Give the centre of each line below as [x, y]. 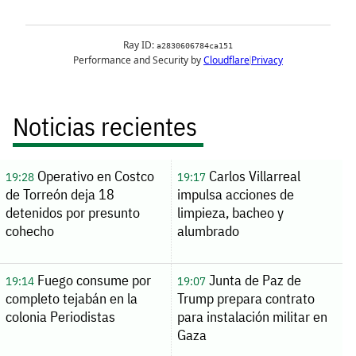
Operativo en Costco [94, 176]
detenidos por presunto [72, 212]
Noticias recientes [105, 126]
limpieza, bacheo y [230, 212]
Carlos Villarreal [253, 176]
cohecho [29, 230]
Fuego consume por [92, 280]
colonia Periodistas [60, 316]
